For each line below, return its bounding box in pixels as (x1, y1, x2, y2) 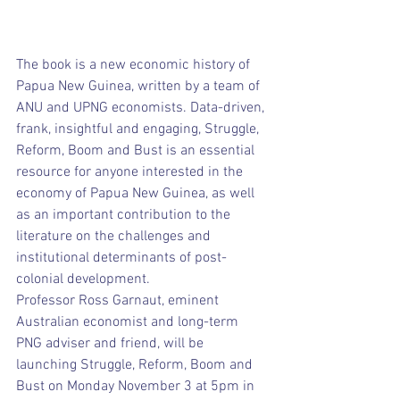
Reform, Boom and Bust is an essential (16, 141, 258, 160)
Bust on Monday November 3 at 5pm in (16, 377, 258, 396)
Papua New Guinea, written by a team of (16, 77, 263, 96)
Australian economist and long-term (16, 312, 242, 331)
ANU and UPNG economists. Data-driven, (16, 98, 268, 117)
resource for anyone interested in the (16, 162, 246, 181)
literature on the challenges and (16, 227, 214, 246)
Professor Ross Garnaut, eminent (16, 291, 222, 310)
